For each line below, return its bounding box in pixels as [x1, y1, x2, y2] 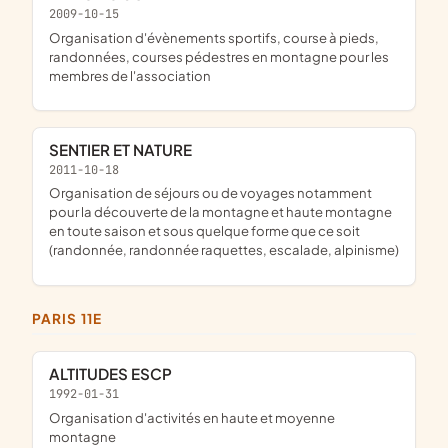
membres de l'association [49, 66, 211, 84]
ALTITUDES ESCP [60, 363, 172, 383]
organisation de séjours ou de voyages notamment [49, 184, 61, 202]
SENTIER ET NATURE [59, 139, 192, 159]
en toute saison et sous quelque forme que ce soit [49, 222, 360, 240]
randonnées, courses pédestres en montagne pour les [49, 47, 389, 65]
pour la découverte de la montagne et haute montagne [49, 203, 392, 221]
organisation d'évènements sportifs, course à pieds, [49, 28, 61, 46]
